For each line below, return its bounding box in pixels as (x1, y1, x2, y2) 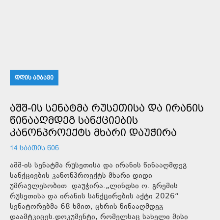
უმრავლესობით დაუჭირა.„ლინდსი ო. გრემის (10, 180, 178, 192)
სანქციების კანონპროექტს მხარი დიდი (10, 170, 152, 182)
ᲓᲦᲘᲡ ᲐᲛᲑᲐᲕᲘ (15, 74, 54, 81)
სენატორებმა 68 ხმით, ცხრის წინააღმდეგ (10, 201, 163, 213)
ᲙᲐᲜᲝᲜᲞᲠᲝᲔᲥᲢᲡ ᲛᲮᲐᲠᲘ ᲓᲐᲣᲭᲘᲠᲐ (10, 126, 177, 138)
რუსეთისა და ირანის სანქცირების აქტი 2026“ (10, 191, 179, 202)
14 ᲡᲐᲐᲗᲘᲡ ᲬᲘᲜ (10, 143, 59, 152)
